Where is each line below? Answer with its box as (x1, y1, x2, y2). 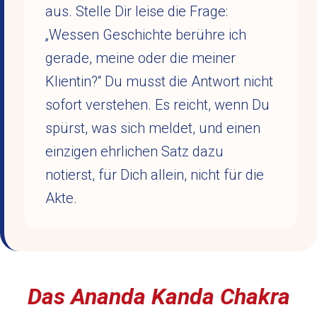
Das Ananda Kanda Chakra (27, 283, 290, 310)
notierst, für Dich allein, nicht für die (45, 166, 264, 183)
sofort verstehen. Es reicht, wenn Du (45, 96, 270, 113)
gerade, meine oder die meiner (45, 50, 236, 67)
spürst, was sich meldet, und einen (45, 120, 260, 137)
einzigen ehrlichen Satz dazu (45, 143, 224, 160)
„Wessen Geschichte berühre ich (45, 26, 246, 43)
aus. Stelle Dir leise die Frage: (45, 3, 228, 20)
